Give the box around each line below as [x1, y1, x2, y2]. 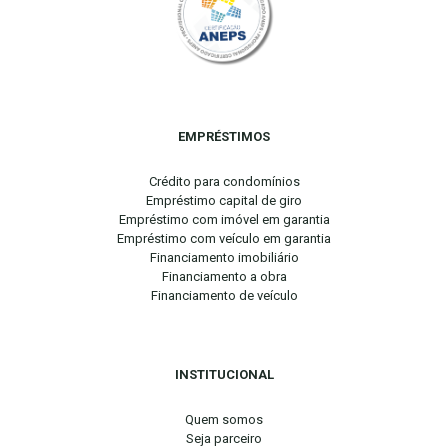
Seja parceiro [186, 430, 262, 446]
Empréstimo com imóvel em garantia [118, 211, 330, 227]
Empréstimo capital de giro [146, 192, 302, 208]
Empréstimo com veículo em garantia [117, 230, 331, 246]
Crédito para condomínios [148, 173, 300, 189]
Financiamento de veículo [150, 287, 298, 303]
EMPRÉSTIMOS [178, 128, 270, 144]
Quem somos [185, 411, 263, 427]
